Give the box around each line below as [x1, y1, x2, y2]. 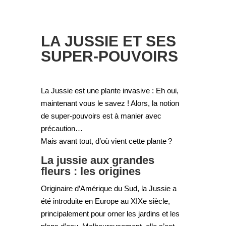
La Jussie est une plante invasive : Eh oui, [40, 86, 179, 95]
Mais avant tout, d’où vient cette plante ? [40, 136, 172, 145]
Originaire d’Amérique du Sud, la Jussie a [40, 184, 177, 193]
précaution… [40, 124, 83, 133]
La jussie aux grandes [40, 153, 154, 166]
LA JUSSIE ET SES [40, 32, 176, 49]
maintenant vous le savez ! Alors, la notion [40, 98, 179, 107]
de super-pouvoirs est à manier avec [40, 111, 161, 120]
